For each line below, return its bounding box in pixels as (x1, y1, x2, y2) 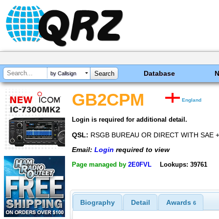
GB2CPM (72, 90, 144, 109)
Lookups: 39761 (159, 160, 207, 168)
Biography (80, 198, 115, 207)
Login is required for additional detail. (72, 115, 187, 123)
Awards (166, 198, 193, 207)
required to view (114, 146, 170, 154)
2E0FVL (128, 160, 152, 168)
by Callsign (50, 70, 76, 77)
